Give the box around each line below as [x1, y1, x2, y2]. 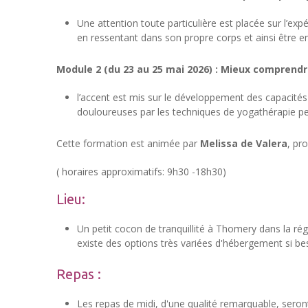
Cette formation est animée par [56, 137, 200, 151]
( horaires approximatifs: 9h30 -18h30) [56, 165, 226, 179]
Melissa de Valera [200, 137, 287, 151]
